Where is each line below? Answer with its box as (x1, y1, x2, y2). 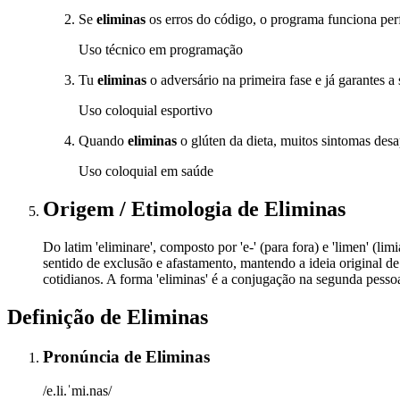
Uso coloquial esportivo (79, 103, 212, 119)
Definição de (7, 304, 127, 329)
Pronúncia (43, 346, 124, 366)
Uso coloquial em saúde (79, 163, 213, 179)
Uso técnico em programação (79, 42, 243, 58)
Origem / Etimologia (43, 196, 237, 221)
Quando (79, 133, 128, 149)
